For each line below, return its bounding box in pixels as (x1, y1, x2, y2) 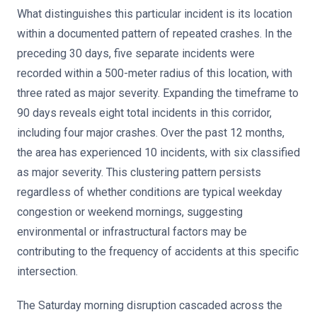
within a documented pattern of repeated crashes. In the (17, 27, 292, 40)
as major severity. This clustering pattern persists (17, 166, 261, 179)
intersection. (17, 265, 78, 278)
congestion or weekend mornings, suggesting (17, 205, 243, 219)
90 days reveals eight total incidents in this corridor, (17, 106, 272, 120)
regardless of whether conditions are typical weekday (17, 185, 282, 199)
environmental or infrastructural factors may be (17, 225, 247, 238)
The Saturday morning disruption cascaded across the (17, 299, 282, 312)
